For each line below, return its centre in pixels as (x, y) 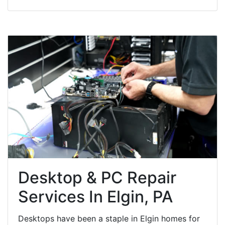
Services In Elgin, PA (95, 196)
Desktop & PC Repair (97, 177)
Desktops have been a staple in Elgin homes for (109, 218)
